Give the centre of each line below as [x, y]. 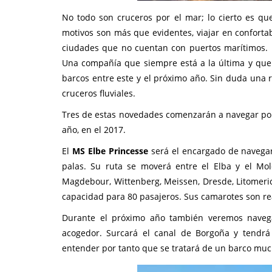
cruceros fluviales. [99, 93]
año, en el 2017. [94, 130]
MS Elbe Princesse [110, 151]
